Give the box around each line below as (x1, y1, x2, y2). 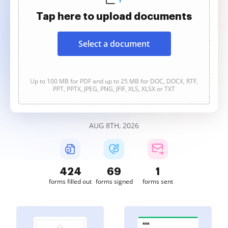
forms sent (142, 177, 173, 186)
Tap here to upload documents (36, 11, 192, 21)
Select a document (78, 38, 150, 49)
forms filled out (49, 177, 92, 186)
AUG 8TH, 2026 (89, 121, 139, 130)
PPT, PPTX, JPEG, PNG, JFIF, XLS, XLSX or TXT (53, 84, 175, 93)
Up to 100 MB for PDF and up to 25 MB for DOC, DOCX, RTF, (30, 77, 198, 85)
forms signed (95, 177, 133, 186)
